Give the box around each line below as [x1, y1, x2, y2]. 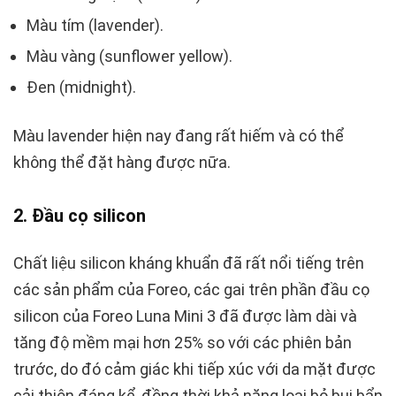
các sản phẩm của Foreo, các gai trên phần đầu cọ [13, 280, 369, 300]
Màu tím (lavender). [27, 16, 164, 35]
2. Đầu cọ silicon [13, 205, 146, 227]
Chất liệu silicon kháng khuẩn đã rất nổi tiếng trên [13, 254, 364, 273]
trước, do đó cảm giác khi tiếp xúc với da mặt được [13, 360, 376, 379]
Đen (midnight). [27, 78, 136, 97]
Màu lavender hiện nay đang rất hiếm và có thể [13, 126, 344, 146]
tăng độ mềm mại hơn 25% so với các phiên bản [13, 333, 352, 353]
